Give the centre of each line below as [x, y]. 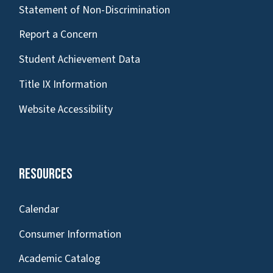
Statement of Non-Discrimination [94, 10]
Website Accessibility [66, 109]
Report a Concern [58, 35]
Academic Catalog [60, 259]
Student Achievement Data [80, 60]
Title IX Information [63, 84]
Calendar [39, 209]
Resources [46, 174]
